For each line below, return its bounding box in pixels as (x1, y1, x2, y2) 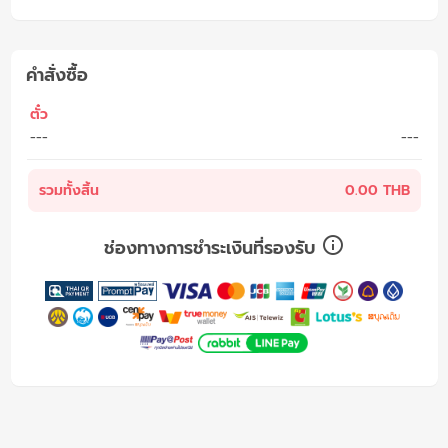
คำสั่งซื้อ (25, 61, 88, 88)
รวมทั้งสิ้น (38, 179, 99, 201)
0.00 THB (344, 179, 410, 201)
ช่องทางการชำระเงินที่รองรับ (103, 234, 321, 261)
